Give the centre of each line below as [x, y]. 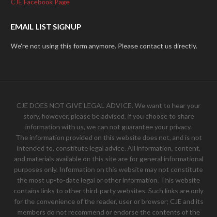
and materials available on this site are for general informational [108, 159]
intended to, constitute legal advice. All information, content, [108, 148]
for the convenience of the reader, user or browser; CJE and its [108, 201]
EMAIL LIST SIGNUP [46, 26]
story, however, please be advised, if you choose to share [108, 116]
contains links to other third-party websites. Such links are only [108, 191]
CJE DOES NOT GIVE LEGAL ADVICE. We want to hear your [108, 105]
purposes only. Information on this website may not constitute [108, 169]
